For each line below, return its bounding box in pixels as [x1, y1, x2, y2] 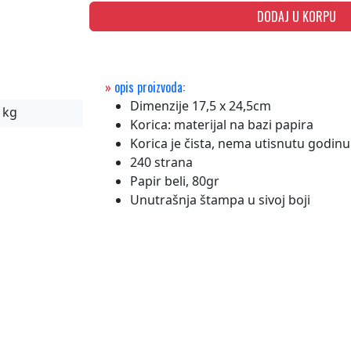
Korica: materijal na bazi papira [130, 116, 313, 133]
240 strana [130, 154, 193, 171]
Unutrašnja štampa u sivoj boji [130, 191, 313, 208]
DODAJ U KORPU [257, 7, 337, 26]
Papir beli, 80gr [130, 172, 219, 190]
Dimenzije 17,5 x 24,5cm [130, 97, 271, 114]
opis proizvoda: [111, 78, 185, 96]
